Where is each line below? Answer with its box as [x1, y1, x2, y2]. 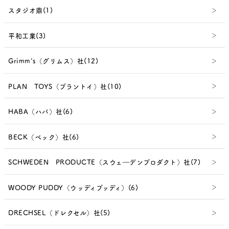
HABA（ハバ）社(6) [8, 106, 73, 117]
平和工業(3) [8, 30, 46, 40]
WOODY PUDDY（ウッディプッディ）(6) [8, 182, 138, 192]
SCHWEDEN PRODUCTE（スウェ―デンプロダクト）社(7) [8, 157, 200, 167]
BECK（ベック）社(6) [8, 131, 79, 142]
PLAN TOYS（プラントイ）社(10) [8, 81, 122, 91]
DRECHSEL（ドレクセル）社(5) [8, 208, 110, 218]
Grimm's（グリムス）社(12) [8, 56, 98, 66]
